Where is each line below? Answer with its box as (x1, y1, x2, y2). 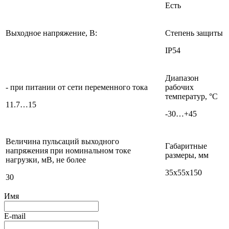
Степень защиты (165, 28, 223, 37)
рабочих (165, 82, 194, 91)
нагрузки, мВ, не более (6, 155, 86, 164)
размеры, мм (165, 150, 209, 159)
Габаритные (165, 141, 207, 150)
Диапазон (165, 73, 199, 82)
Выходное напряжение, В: (6, 28, 97, 37)
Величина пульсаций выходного (6, 136, 119, 146)
